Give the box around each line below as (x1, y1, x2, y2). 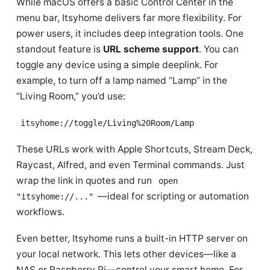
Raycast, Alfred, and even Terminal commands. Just (16, 159, 245, 171)
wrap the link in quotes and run (16, 175, 154, 186)
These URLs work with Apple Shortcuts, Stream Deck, (16, 143, 253, 155)
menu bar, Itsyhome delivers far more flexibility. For (16, 12, 242, 24)
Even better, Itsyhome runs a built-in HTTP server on (16, 233, 248, 244)
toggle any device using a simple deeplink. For (16, 59, 218, 71)
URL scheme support (103, 43, 199, 55)
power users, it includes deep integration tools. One (16, 28, 243, 39)
